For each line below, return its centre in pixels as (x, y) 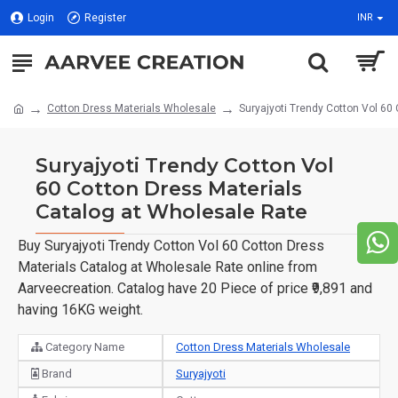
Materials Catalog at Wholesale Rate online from (167, 267)
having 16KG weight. (80, 310)
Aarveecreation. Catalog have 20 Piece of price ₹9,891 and (195, 288)
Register (105, 18)
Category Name (84, 347)
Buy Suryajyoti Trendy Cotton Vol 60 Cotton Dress (171, 246)
